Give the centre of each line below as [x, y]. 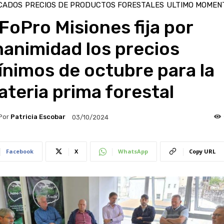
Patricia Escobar [38, 117]
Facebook [19, 151]
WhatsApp [133, 151]
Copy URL [202, 151]
